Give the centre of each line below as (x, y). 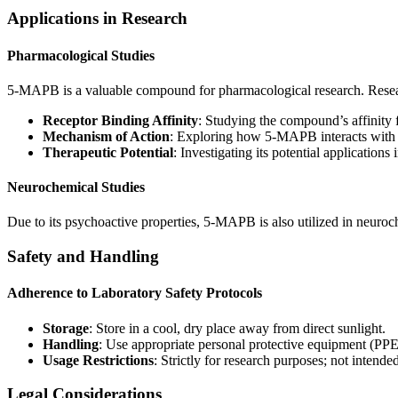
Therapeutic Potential (108, 152)
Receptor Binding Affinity (120, 120)
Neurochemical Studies (76, 187)
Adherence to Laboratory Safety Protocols (135, 293)
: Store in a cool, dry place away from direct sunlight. (237, 328)
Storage (66, 328)
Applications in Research (97, 19)
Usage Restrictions (98, 360)
